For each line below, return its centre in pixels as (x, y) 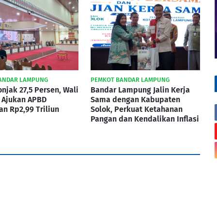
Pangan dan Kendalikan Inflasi (145, 119)
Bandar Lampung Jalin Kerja (140, 90)
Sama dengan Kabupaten (135, 100)
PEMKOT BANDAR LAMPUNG (130, 80)
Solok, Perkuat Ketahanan (137, 109)
